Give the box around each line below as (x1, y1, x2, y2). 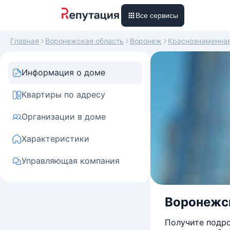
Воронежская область (45, 36, 124, 45)
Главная (10, 36, 39, 45)
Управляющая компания (22, 156, 120, 166)
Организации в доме (22, 111, 106, 122)
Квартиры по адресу (22, 89, 105, 100)
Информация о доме (22, 67, 105, 78)
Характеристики (22, 133, 89, 144)
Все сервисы (136, 11, 178, 20)
